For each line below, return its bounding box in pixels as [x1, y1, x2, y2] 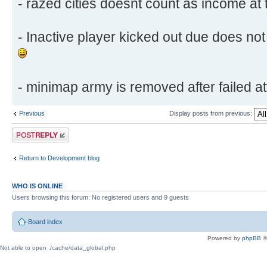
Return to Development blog [19, 154, 100, 162]
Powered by [207, 235, 242, 242]
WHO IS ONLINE [12, 182, 63, 190]
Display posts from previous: [169, 109, 254, 117]
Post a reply [12, 127, 46, 135]
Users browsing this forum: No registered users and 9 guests [12, 193, 189, 201]
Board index [28, 218, 63, 226]
